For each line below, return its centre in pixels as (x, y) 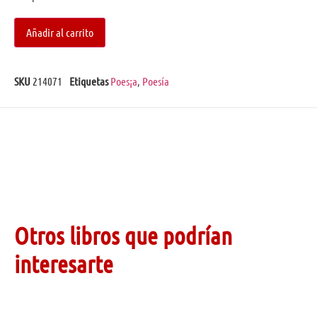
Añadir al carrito (60, 32)
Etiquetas (89, 81)
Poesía (156, 81)
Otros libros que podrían (123, 235)
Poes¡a (124, 81)
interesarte (64, 263)
